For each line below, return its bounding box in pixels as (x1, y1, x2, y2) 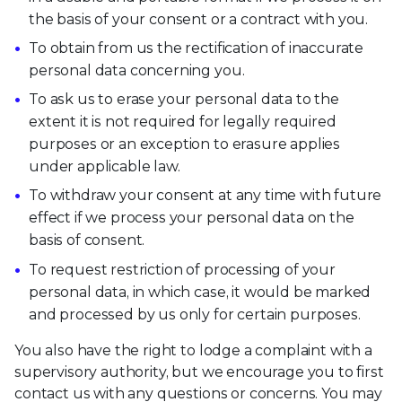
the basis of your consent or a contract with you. (29, 10, 369, 28)
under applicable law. (29, 158, 180, 176)
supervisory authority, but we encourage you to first (14, 363, 384, 380)
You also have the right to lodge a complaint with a (14, 341, 372, 359)
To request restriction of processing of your (29, 260, 336, 278)
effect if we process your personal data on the (29, 209, 354, 227)
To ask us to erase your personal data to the (29, 91, 339, 109)
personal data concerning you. (29, 62, 245, 80)
